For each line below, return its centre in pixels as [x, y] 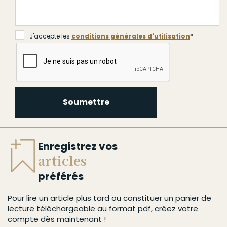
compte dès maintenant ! [57, 219]
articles [62, 160]
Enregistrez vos [78, 146]
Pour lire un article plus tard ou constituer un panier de [109, 198]
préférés [61, 176]
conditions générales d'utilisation [131, 36]
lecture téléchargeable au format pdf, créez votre [103, 208]
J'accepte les [50, 36]
